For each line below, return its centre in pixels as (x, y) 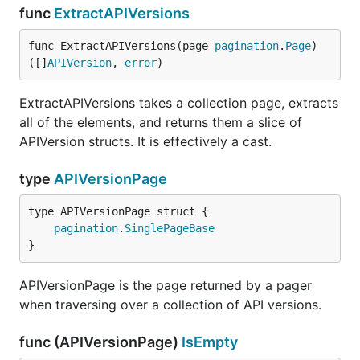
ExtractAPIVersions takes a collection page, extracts (179, 103)
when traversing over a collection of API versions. (170, 305)
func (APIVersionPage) (100, 342)
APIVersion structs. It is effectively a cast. (145, 141)
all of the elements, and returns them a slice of (161, 122)
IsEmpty (210, 342)
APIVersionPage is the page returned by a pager (166, 285)
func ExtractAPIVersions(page (121, 46)
